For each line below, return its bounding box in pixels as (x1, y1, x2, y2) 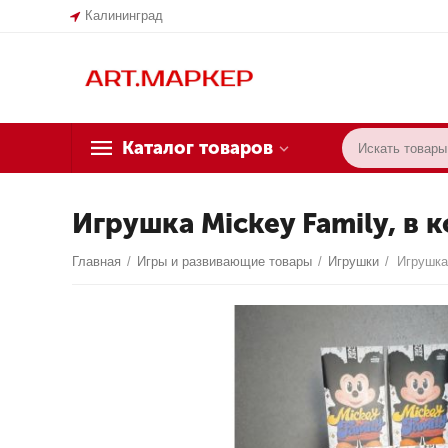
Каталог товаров (122, 137, 273, 159)
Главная (72, 254, 122, 269)
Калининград (85, 8, 164, 23)
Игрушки (328, 254, 380, 269)
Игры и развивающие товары (137, 254, 313, 269)
